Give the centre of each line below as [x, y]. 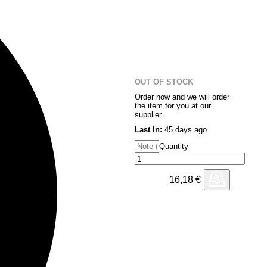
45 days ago [184, 130]
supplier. [149, 115]
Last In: [148, 130]
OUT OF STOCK [164, 82]
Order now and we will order [182, 97]
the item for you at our [173, 106]
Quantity [174, 146]
